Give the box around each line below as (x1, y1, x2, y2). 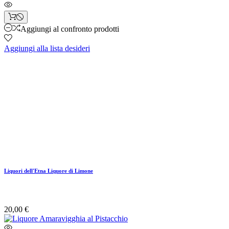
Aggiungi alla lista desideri (4, 43, 90, 53)
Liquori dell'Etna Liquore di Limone (4, 167, 93, 174)
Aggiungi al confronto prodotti (20, 24, 119, 33)
